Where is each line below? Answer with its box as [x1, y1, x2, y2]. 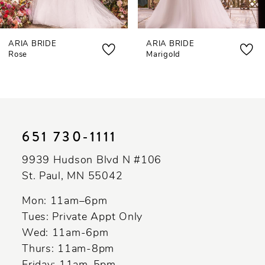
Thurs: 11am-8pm [22, 244, 115, 254]
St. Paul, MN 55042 [22, 172, 123, 182]
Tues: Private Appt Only [22, 212, 143, 222]
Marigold [146, 50, 180, 59]
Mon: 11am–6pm [22, 196, 108, 206]
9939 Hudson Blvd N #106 [22, 156, 162, 166]
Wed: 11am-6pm [22, 228, 109, 238]
